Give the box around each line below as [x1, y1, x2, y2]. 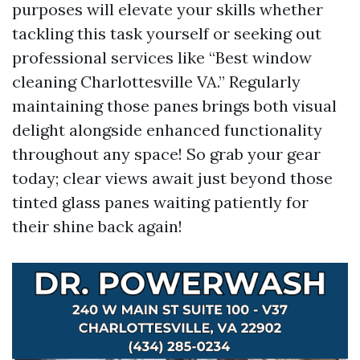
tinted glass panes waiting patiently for [12, 192, 309, 212]
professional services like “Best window [12, 47, 312, 67]
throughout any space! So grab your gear [12, 144, 321, 164]
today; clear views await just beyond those [12, 168, 333, 188]
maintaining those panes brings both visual [12, 96, 337, 116]
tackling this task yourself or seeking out [12, 23, 321, 43]
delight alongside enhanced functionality [12, 120, 322, 140]
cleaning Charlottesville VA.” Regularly [12, 72, 301, 92]
